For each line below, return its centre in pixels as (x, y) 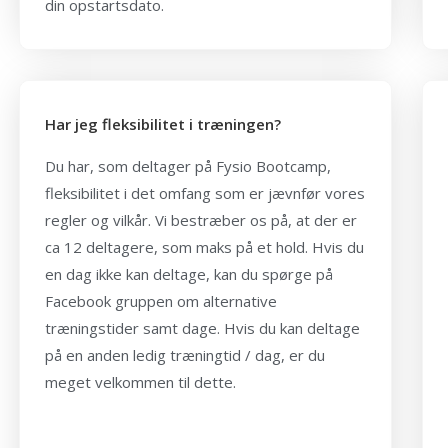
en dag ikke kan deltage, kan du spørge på (189, 273)
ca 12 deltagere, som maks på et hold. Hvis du (204, 246)
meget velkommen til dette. (140, 381)
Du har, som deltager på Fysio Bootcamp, (188, 165)
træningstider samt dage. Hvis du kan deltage (202, 327)
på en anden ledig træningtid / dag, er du (185, 354)
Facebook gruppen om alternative (161, 300)
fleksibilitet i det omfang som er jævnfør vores (205, 192)
